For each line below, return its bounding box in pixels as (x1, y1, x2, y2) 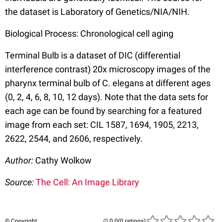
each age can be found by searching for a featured (5, 106, 202, 116)
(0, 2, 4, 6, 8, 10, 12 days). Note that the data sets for (5, 92, 208, 102)
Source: (5, 177, 36, 187)
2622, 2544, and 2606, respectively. (5, 133, 143, 144)
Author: (5, 155, 35, 166)
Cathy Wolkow (35, 155, 92, 166)
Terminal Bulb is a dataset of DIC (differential (5, 50, 180, 60)
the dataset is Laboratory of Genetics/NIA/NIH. (5, 6, 190, 17)
